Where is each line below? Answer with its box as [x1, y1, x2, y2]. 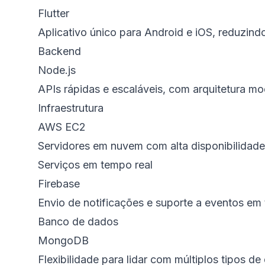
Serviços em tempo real [38, 159, 153, 171]
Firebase [38, 177, 80, 190]
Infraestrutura [38, 102, 104, 114]
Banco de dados [38, 215, 118, 228]
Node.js [38, 64, 76, 76]
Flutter [38, 7, 69, 20]
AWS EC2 [38, 121, 86, 133]
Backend [38, 45, 81, 57]
